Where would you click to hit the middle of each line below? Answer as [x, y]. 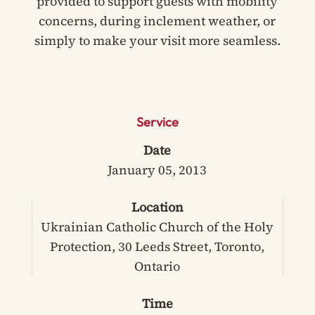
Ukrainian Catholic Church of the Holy [157, 227]
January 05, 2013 [157, 170]
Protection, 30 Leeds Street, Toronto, [157, 247]
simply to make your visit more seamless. [157, 41]
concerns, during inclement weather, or [157, 21]
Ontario [157, 266]
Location [157, 207]
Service [157, 122]
